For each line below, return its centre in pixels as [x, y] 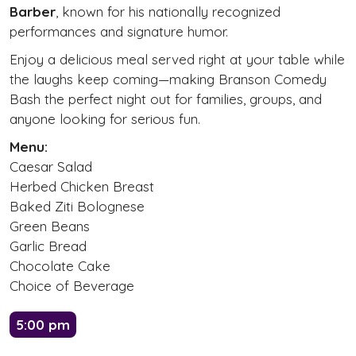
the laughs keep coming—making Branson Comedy [168, 79]
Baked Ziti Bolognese [77, 207]
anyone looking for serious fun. [105, 119]
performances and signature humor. [119, 32]
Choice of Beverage [72, 286]
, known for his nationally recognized [168, 12]
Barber [33, 12]
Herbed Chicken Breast [82, 187]
